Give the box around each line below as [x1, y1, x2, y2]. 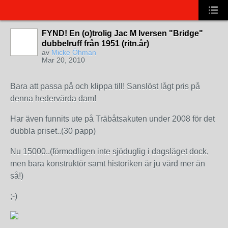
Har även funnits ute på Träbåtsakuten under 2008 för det [10, 115, 215, 123]
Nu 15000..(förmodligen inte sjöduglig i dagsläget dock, [10, 147, 209, 156]
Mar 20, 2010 [42, 56, 85, 64]
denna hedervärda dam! [10, 94, 96, 103]
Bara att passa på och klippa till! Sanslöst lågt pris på [10, 82, 200, 91]
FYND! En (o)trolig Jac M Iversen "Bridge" [42, 29, 203, 38]
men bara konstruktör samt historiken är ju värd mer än [10, 159, 205, 168]
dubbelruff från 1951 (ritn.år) [42, 39, 149, 48]
